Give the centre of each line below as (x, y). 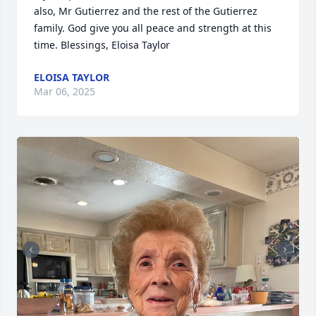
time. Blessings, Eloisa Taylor (102, 45)
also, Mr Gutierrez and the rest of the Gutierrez (146, 11)
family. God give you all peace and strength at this (153, 28)
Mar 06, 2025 (65, 91)
